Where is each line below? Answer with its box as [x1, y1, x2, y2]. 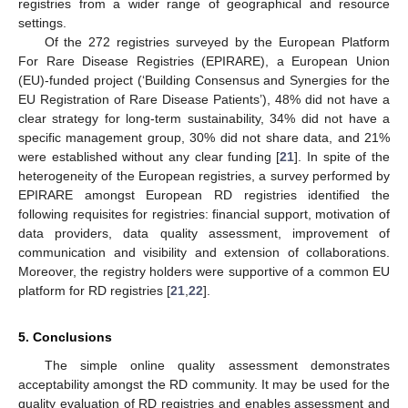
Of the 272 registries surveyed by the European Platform [44, 35, 390, 50]
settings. [18, 15, 66, 31]
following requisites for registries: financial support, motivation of [18, 207, 390, 222]
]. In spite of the [294, 149, 391, 165]
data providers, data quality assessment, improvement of [18, 226, 390, 241]
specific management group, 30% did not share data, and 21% [18, 130, 390, 146]
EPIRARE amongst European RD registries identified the [18, 188, 390, 203]
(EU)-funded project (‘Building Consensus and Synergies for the [18, 73, 390, 88]
